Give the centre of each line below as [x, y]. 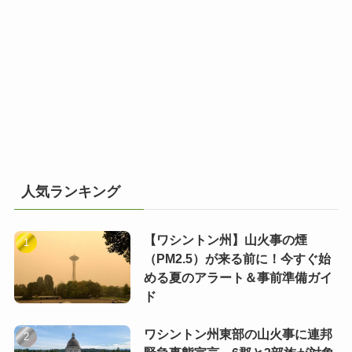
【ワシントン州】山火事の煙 [225, 240]
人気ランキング [70, 191]
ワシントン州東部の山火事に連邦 [238, 334]
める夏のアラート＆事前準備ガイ [238, 277]
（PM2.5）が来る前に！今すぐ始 [237, 258]
